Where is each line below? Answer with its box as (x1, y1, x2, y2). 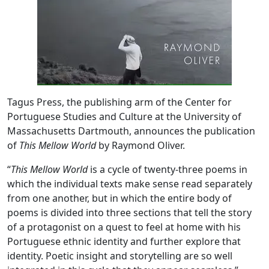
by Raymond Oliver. (96, 139, 185, 152)
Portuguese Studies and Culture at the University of (7, 110, 241, 123)
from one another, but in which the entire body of (7, 192, 232, 205)
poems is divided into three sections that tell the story (7, 206, 252, 219)
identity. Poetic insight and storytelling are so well (7, 249, 232, 262)
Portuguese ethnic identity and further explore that (7, 235, 241, 248)
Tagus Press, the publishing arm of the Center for (7, 95, 232, 109)
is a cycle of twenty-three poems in (88, 163, 247, 176)
